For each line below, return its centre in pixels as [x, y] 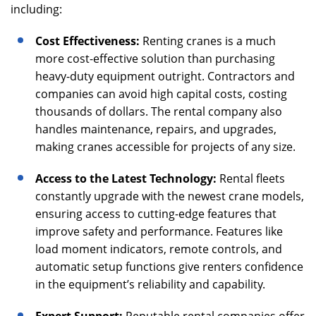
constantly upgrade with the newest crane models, [170, 196]
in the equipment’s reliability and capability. [150, 285]
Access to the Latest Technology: [127, 179]
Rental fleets [252, 179]
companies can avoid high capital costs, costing [161, 94]
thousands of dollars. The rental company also [159, 112]
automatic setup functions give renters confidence [169, 267]
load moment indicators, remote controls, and [159, 249]
